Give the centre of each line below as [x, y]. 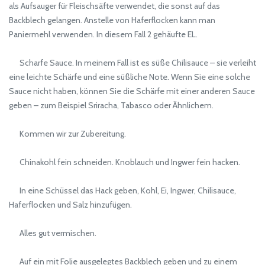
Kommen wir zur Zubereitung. [67, 134]
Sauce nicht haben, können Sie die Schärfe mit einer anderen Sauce [132, 91]
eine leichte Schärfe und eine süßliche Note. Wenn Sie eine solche [130, 77]
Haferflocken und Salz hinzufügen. [70, 205]
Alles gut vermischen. [53, 233]
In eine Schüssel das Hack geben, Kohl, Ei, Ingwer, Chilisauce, [122, 190]
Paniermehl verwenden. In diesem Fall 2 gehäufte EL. [103, 34]
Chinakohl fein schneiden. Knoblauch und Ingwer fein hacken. [125, 162]
